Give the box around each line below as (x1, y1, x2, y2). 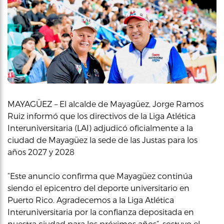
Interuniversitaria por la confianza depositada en (7, 207, 194, 216)
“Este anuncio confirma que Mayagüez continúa (7, 171, 192, 180)
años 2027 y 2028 (7, 147, 74, 156)
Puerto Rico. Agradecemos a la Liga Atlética (7, 195, 174, 204)
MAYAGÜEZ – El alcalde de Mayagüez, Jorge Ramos (7, 99, 203, 108)
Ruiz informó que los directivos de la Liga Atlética (7, 111, 195, 120)
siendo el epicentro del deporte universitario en (7, 183, 189, 192)
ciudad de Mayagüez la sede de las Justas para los (7, 135, 197, 144)
